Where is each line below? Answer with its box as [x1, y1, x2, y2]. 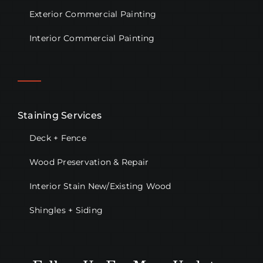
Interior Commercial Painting [29, 33, 155, 44]
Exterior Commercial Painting [29, 9, 157, 20]
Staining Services [17, 110, 102, 122]
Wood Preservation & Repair [29, 157, 149, 168]
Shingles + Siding [29, 205, 103, 216]
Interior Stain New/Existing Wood [29, 181, 171, 192]
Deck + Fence [29, 133, 86, 144]
